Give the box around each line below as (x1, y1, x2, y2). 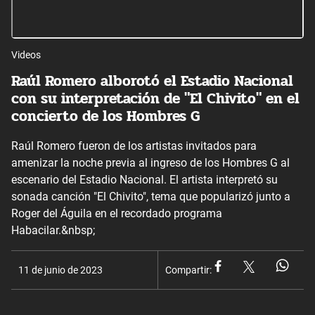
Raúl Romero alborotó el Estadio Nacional (11, 70, 293, 93)
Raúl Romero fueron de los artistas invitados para (11, 139, 257, 153)
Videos (11, 49, 41, 60)
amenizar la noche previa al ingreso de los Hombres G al (11, 155, 290, 169)
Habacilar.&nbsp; (11, 223, 95, 237)
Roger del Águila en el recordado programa (11, 206, 222, 220)
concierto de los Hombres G (11, 105, 200, 128)
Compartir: (165, 264, 212, 276)
